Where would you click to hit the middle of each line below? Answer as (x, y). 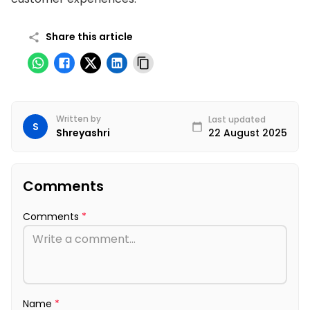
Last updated (237, 119)
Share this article (89, 37)
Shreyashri (83, 133)
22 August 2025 (248, 133)
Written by (79, 119)
